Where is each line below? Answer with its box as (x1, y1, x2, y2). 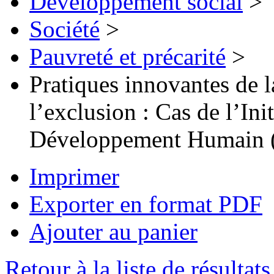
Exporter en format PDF (29, 191, 262, 218)
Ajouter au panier (29, 218, 198, 245)
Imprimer (29, 163, 119, 190)
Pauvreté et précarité (29, 43, 226, 70)
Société (29, 16, 100, 43)
